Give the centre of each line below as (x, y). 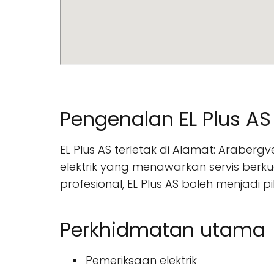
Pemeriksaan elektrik (141, 260)
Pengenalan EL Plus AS (165, 119)
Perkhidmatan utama (163, 230)
